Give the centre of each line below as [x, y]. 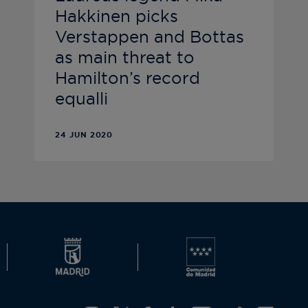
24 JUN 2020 [84, 135]
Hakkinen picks [117, 17]
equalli [81, 99]
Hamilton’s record [128, 79]
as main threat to [125, 58]
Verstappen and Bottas [150, 37]
